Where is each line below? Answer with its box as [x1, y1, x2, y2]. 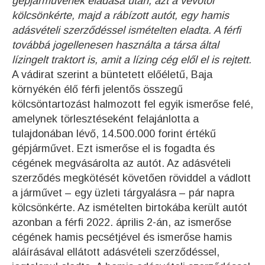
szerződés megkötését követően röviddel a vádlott [12, 172, 251, 184]
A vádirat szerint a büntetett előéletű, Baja [12, 69, 212, 80]
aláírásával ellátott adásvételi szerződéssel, [12, 246, 219, 258]
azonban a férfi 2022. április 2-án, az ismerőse [12, 216, 231, 228]
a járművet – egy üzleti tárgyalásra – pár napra [12, 187, 234, 199]
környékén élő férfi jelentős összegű [12, 83, 183, 95]
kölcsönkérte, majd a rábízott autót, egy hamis [12, 9, 229, 21]
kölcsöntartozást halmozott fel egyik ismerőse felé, [12, 98, 253, 110]
